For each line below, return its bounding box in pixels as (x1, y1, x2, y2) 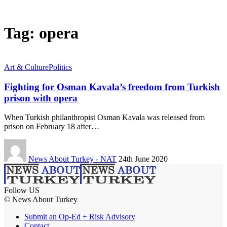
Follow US (4, 186, 40, 195)
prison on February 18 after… (4, 122, 99, 131)
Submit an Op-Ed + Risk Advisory (24, 212, 135, 221)
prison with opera (4, 92, 78, 103)
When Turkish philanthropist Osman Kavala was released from (4, 113, 205, 122)
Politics (49, 62, 72, 71)
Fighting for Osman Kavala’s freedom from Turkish (4, 81, 220, 92)
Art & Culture (4, 62, 49, 71)
